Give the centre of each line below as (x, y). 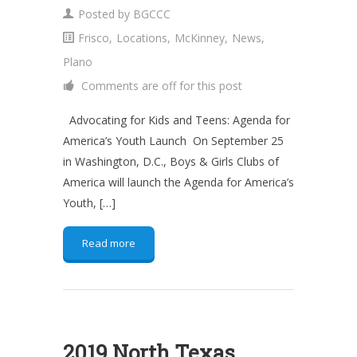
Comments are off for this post (160, 86)
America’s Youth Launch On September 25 (173, 141)
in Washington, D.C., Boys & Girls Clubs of (171, 161)
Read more (109, 243)
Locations (142, 38)
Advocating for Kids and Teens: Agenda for (177, 120)
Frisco (94, 38)
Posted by (106, 14)
